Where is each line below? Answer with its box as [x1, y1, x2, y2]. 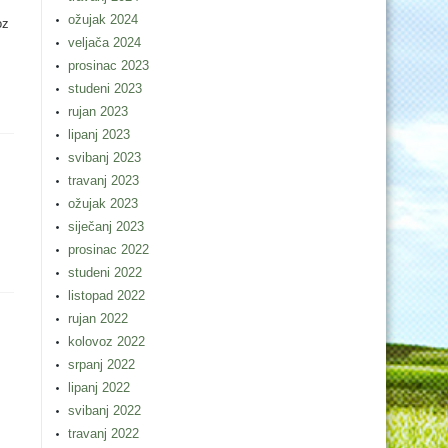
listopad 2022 [68, 288, 145, 303]
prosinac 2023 [68, 58, 149, 73]
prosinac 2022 [68, 242, 149, 257]
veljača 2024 [68, 35, 141, 50]
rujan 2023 [68, 104, 128, 119]
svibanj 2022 [68, 403, 141, 418]
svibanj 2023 [68, 150, 141, 165]
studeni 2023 [68, 81, 142, 96]
